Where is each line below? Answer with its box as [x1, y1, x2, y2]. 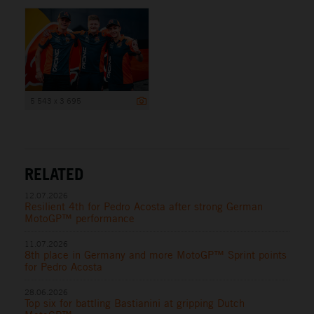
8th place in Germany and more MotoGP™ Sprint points [25, 247, 287, 261]
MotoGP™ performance [25, 211, 135, 225]
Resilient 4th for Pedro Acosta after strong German [25, 199, 263, 213]
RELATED [25, 163, 83, 184]
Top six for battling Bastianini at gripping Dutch [25, 296, 245, 310]
